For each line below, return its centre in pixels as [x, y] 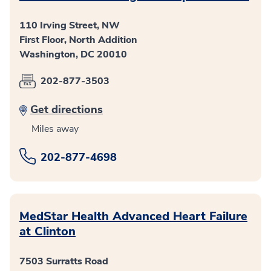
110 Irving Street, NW [70, 26]
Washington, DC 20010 [73, 55]
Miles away [55, 129]
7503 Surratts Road [64, 262]
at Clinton [47, 232]
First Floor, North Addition [78, 40]
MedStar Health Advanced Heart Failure [133, 217]
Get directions [67, 110]
